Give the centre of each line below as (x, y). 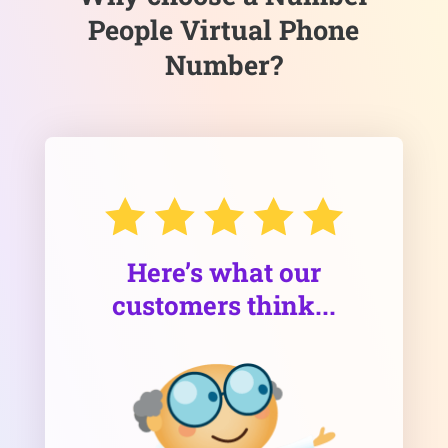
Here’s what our (223, 271)
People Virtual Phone (224, 30)
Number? (223, 65)
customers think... (223, 304)
